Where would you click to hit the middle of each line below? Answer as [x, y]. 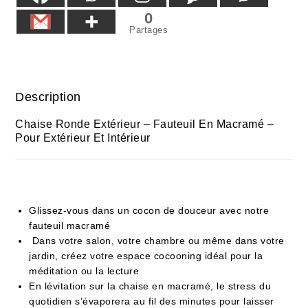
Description [48, 97]
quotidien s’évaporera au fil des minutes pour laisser [152, 301]
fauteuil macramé [70, 225]
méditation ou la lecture [84, 271]
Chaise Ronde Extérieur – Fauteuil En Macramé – [145, 124]
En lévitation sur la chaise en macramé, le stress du [150, 286]
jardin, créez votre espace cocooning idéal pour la [146, 255]
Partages [149, 30]
